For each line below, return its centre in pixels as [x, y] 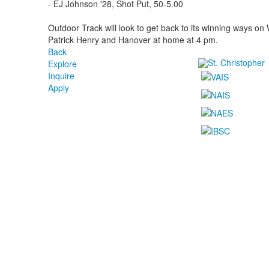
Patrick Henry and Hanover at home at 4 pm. [133, 39]
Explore [62, 63]
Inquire [61, 75]
